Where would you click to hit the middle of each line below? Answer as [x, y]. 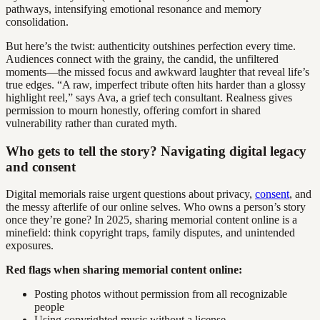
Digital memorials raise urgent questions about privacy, [130, 194]
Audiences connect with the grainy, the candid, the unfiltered [142, 59]
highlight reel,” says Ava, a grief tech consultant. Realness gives [149, 97]
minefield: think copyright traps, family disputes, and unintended [150, 233]
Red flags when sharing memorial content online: [124, 270]
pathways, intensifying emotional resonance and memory [134, 9]
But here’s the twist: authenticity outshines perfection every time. [151, 46]
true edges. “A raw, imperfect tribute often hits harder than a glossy [156, 84]
